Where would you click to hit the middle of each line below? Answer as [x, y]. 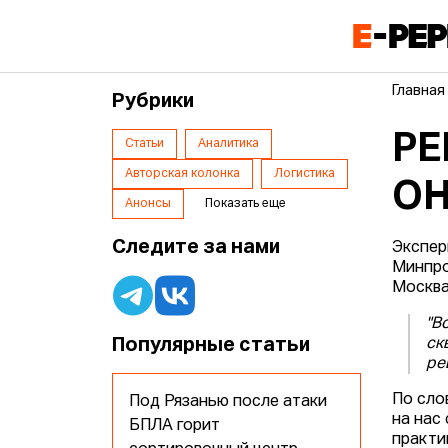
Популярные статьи [211, 345]
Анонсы [148, 204]
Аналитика [229, 144]
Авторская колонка [183, 174]
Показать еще [246, 204]
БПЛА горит [175, 426]
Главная [419, 91]
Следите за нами [196, 247]
